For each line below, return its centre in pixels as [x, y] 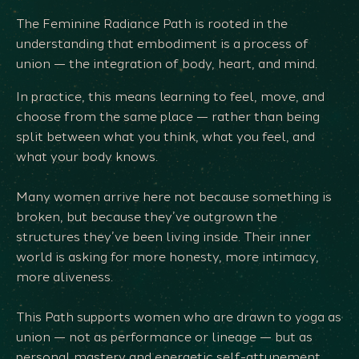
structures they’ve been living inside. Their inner [163, 237]
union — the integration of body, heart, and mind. [167, 64]
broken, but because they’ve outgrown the [147, 217]
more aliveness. [65, 277]
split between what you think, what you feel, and [165, 137]
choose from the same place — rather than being [168, 117]
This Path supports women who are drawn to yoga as [179, 317]
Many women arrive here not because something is [174, 197]
